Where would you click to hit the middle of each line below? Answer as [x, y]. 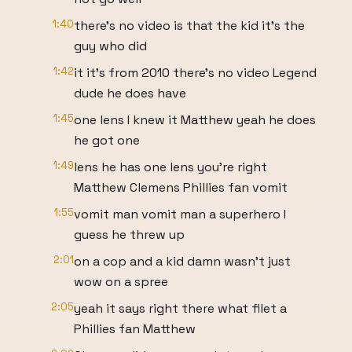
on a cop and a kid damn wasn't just [182, 261]
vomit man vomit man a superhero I [180, 214]
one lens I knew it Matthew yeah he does [195, 120]
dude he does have [130, 93]
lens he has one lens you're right [170, 167]
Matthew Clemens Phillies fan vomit [181, 187]
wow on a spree [121, 282]
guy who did [110, 46]
